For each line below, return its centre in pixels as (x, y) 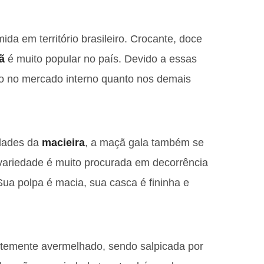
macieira (63, 142)
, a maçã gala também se (144, 142)
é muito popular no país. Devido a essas (101, 59)
